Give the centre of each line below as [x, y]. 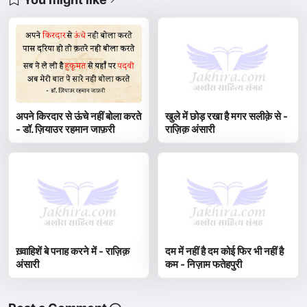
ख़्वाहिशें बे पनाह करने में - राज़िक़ [73, 251]
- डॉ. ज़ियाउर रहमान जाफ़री [65, 130]
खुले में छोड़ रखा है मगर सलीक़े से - [227, 116]
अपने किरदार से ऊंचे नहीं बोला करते [79, 116]
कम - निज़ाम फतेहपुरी [204, 265]
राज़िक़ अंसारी [190, 130]
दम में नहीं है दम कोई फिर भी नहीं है [225, 251]
